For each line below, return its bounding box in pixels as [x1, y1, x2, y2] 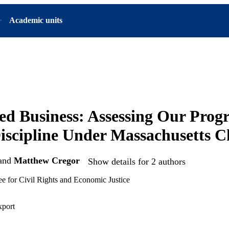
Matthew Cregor [14, 155, 80, 166]
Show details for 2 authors [88, 156, 186, 167]
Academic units [9, 16, 62, 25]
